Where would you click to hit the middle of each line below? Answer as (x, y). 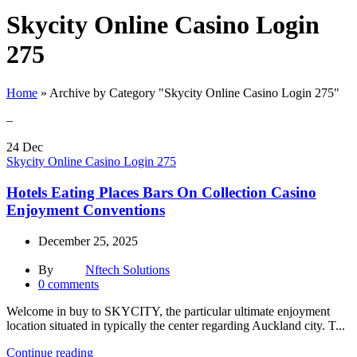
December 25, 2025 (88, 241)
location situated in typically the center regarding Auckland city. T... (176, 325)
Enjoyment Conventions (86, 210)
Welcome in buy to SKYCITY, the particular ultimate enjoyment (168, 311)
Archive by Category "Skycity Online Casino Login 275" (194, 93)
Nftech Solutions (127, 269)
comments (73, 284)
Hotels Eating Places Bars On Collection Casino (161, 193)
